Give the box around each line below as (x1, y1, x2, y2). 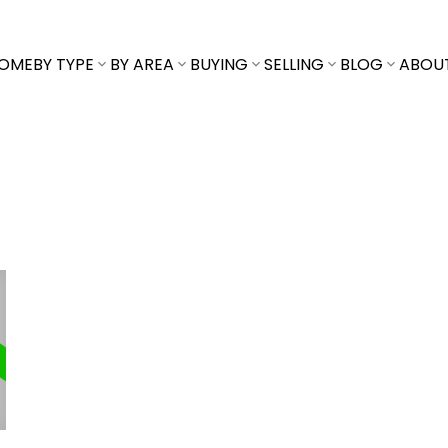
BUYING (190, 52, 248, 76)
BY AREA (110, 52, 174, 76)
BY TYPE (33, 52, 94, 76)
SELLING (264, 52, 324, 76)
